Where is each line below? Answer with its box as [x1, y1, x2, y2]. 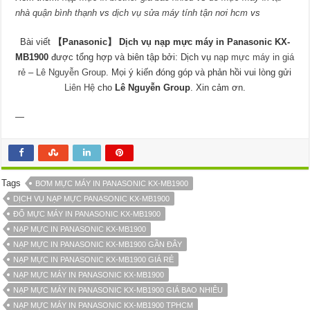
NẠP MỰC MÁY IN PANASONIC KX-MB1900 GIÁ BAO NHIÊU [13, 286, 224, 295]
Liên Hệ [64, 82, 95, 93]
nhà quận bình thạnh [15, 8, 98, 19]
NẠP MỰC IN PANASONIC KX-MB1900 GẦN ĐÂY [13, 240, 183, 249]
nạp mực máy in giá [214, 52, 295, 63]
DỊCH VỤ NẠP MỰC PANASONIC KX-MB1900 [13, 194, 170, 203]
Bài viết [19, 37, 53, 48]
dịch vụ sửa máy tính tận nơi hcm [112, 8, 248, 19]
